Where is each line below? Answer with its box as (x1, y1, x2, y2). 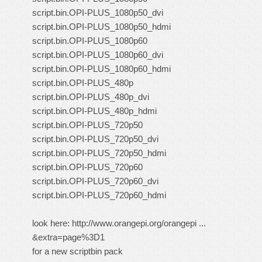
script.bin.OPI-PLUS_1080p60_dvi (32, 50, 163, 60)
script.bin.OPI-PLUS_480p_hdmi (32, 106, 157, 116)
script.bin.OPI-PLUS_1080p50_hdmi (32, 22, 171, 32)
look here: (32, 218, 72, 228)
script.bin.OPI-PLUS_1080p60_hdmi (32, 64, 171, 74)
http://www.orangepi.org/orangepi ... (72, 218, 206, 228)
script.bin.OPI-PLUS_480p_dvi (32, 92, 149, 102)
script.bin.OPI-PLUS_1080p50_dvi (32, 8, 163, 18)
